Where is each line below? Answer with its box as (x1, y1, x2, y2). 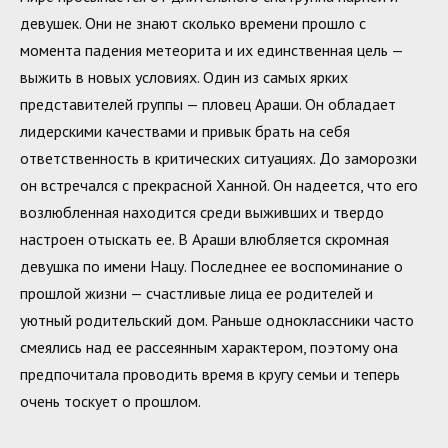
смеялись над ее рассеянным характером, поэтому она (20, 336, 398, 357)
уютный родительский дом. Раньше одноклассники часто (20, 309, 414, 330)
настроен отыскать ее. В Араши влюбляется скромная (20, 228, 389, 249)
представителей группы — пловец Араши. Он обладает (20, 93, 396, 114)
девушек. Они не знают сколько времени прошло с (20, 12, 366, 33)
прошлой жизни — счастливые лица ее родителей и (20, 282, 373, 303)
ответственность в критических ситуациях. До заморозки (20, 147, 417, 168)
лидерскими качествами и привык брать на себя (20, 120, 350, 141)
